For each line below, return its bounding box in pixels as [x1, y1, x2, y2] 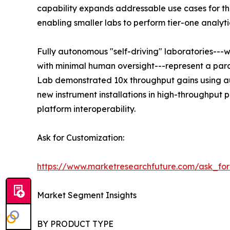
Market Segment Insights [37, 190, 137, 201]
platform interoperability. [37, 104, 136, 114]
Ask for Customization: [37, 132, 124, 143]
